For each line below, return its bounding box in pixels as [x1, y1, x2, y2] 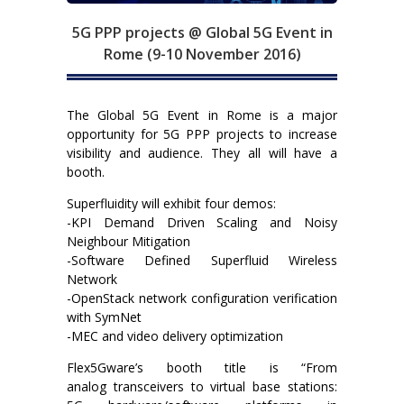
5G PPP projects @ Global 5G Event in [71, 22, 333, 42]
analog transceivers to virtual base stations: [67, 377, 337, 395]
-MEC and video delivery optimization [67, 326, 283, 344]
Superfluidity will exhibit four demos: [67, 194, 276, 212]
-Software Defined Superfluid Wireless [67, 251, 337, 269]
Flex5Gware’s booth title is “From [67, 358, 337, 376]
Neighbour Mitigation [67, 232, 190, 250]
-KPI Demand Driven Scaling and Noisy [67, 213, 337, 231]
